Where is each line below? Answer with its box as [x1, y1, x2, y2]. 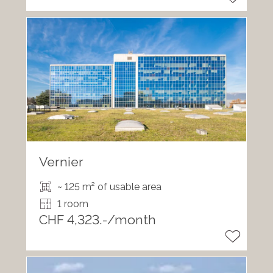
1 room [57, 198, 88, 210]
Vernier [38, 154, 83, 170]
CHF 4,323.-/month [38, 212, 156, 228]
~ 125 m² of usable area [57, 181, 161, 193]
